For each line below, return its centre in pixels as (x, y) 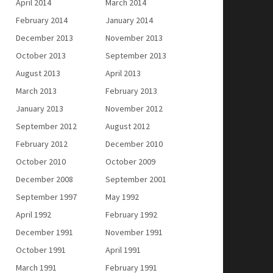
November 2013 (134, 38)
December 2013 (44, 38)
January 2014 (129, 20)
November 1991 (134, 232)
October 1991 (41, 250)
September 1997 (46, 197)
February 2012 (42, 144)
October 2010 (41, 161)
